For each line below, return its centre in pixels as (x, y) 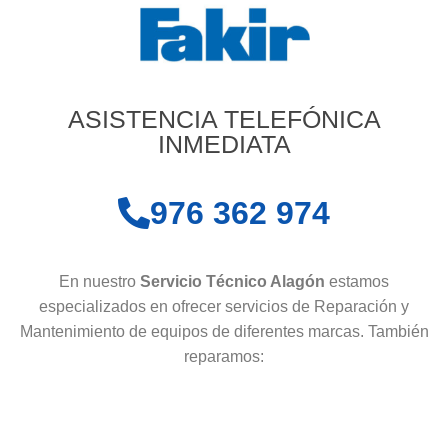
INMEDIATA (224, 143)
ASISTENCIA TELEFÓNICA (224, 118)
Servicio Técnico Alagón (234, 281)
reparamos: (224, 356)
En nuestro (99, 281)
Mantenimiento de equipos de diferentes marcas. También (224, 331)
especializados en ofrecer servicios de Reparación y (224, 306)
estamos (359, 281)
